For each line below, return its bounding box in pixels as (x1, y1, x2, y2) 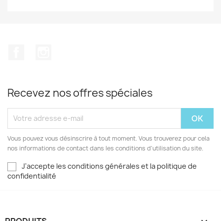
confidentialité (7, 171, 56, 181)
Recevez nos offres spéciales (7, 85, 152, 100)
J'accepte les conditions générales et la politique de (22, 161, 197, 171)
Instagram (51, 44, 90, 55)
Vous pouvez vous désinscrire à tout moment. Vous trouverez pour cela (7, 134, 210, 143)
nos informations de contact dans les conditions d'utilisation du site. (7, 144, 203, 152)
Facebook (24, 44, 61, 55)
